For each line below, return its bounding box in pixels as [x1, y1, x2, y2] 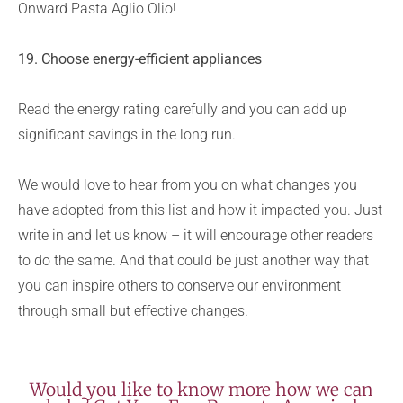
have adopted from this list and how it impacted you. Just [18, 201, 382, 219]
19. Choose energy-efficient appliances [18, 50, 262, 67]
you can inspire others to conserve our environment [18, 277, 341, 294]
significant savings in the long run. [18, 126, 236, 143]
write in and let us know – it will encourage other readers [18, 227, 373, 244]
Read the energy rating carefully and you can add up [18, 101, 347, 118]
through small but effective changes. [18, 302, 248, 319]
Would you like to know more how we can [30, 379, 373, 400]
